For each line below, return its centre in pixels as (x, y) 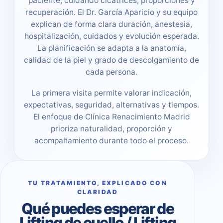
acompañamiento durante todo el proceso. (111, 140)
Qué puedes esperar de (98, 208)
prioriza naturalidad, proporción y (111, 128)
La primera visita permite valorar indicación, (111, 93)
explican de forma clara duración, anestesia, (111, 24)
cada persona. (111, 72)
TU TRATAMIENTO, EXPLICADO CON (98, 183)
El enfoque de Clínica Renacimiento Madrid (111, 116)
